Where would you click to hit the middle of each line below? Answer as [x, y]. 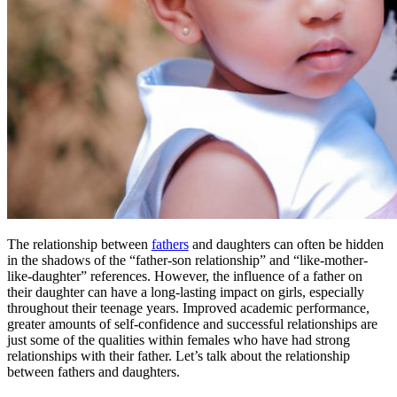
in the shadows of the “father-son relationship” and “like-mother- [187, 260]
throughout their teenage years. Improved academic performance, [188, 307]
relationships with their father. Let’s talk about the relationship [178, 355]
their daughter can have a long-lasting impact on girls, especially [185, 292]
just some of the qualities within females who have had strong [178, 339]
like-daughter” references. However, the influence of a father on [184, 276]
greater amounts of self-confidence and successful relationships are [192, 323]
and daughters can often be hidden [286, 244]
